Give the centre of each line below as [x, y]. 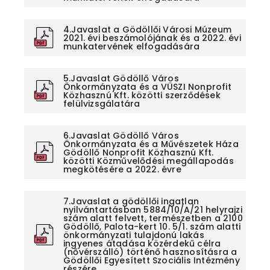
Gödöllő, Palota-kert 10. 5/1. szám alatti [152, 226]
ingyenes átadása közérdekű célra [142, 243]
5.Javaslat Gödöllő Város [121, 78]
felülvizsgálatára [102, 103]
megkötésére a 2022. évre [122, 169]
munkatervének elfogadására [132, 46]
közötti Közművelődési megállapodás [149, 161]
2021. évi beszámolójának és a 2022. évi [152, 38]
